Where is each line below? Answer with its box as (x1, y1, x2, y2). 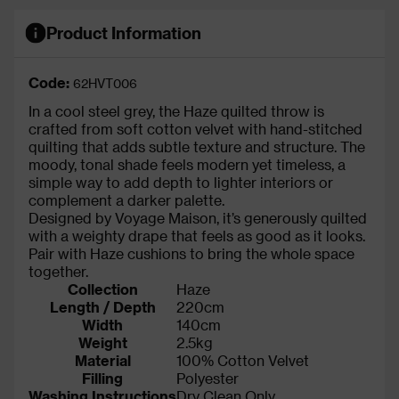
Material (74, 351, 131, 369)
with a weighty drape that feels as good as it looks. (28, 226, 365, 244)
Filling (82, 369, 123, 387)
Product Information (46, 23, 201, 43)
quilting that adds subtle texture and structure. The (28, 137, 365, 155)
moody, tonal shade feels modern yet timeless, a (28, 155, 346, 173)
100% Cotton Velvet (176, 351, 309, 369)
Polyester (176, 369, 239, 387)
